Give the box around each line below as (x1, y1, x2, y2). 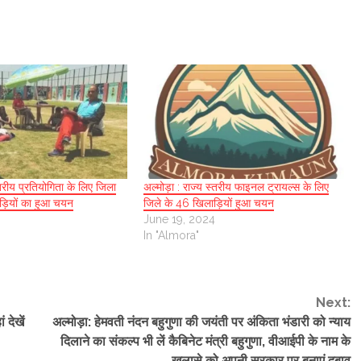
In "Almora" (143, 228, 200, 242)
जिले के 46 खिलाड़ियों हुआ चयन (143, 196, 275, 210)
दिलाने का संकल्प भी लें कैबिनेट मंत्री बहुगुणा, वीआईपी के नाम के (60, 333, 351, 349)
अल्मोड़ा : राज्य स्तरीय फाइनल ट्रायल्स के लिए (143, 180, 330, 193)
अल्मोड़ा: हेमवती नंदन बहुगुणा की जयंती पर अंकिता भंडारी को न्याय (52, 313, 351, 330)
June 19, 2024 (143, 212, 216, 226)
